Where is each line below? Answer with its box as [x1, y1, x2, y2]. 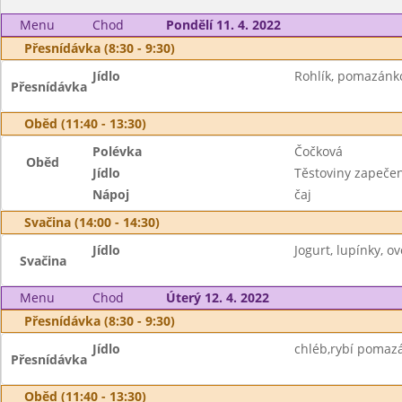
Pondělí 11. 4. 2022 [165, 16, 281, 33]
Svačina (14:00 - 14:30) [24, 214, 160, 231]
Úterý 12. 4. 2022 [165, 289, 269, 306]
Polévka [92, 143, 143, 160]
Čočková [293, 143, 343, 160]
